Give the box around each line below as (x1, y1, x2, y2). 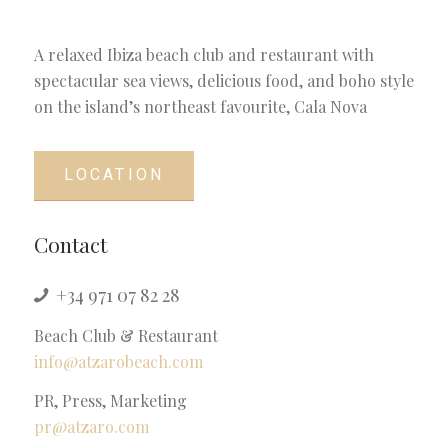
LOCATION (63, 163, 165, 188)
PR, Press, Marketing (33, 390, 187, 412)
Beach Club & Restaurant (33, 324, 218, 346)
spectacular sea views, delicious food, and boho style (33, 69, 414, 91)
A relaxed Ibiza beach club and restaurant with (33, 43, 374, 65)
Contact (33, 230, 107, 259)
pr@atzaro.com (33, 416, 149, 438)
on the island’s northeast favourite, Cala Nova (33, 95, 367, 117)
